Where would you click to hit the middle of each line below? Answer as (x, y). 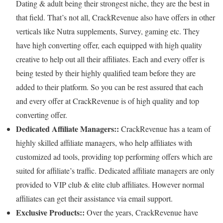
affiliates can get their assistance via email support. (94, 199)
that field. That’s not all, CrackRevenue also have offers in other (115, 17)
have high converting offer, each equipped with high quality (109, 45)
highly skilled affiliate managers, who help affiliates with (104, 143)
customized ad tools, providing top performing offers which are (114, 157)
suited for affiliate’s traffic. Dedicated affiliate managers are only (115, 171)
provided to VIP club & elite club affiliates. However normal (110, 185)
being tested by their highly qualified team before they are (106, 73)
